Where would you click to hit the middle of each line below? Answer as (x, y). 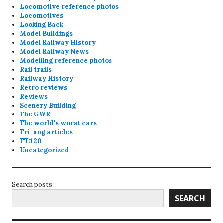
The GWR (35, 114)
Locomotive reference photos (70, 7)
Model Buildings (47, 34)
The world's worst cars (58, 123)
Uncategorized (45, 150)
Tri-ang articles (47, 132)
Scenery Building (48, 106)
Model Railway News (55, 52)
